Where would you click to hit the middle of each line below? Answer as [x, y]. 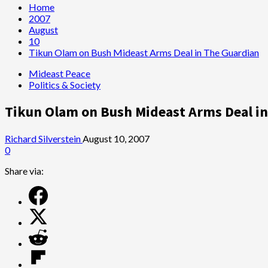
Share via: [24, 170]
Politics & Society [65, 85]
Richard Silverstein [44, 138]
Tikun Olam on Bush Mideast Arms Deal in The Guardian [144, 52]
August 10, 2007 [116, 138]
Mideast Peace [60, 73]
